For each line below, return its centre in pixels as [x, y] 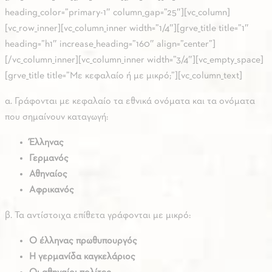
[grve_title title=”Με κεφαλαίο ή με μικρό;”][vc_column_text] [124, 76]
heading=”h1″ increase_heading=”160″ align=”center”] [110, 45]
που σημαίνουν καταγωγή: [56, 117]
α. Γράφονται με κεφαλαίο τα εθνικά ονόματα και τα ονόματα [130, 102]
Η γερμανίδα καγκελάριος [82, 257]
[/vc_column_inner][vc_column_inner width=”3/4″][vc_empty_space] [134, 60]
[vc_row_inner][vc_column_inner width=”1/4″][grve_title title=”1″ [127, 29]
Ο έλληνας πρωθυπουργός [83, 241]
